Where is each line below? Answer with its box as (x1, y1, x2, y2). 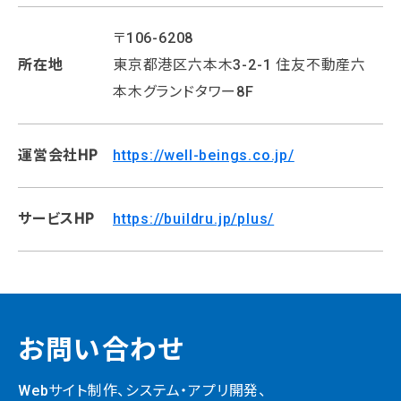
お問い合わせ (18, 334, 184, 366)
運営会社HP (18, 146, 98, 164)
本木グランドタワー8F (113, 82, 254, 100)
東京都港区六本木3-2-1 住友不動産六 (113, 55, 366, 73)
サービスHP (18, 209, 95, 227)
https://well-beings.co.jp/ (113, 146, 294, 164)
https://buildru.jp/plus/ (113, 209, 275, 227)
